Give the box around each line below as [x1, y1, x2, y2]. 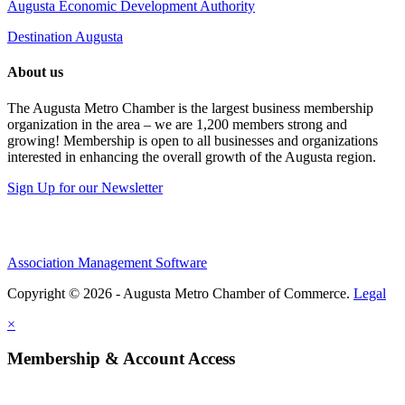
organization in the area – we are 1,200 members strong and [7, 116, 347, 132]
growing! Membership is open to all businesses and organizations [7, 132, 378, 148]
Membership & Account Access [7, 349, 235, 369]
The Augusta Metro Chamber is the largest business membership [7, 99, 373, 116]
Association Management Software [7, 254, 207, 270]
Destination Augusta [7, 29, 123, 45]
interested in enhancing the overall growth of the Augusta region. [7, 148, 376, 165]
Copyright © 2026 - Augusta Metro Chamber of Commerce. [7, 285, 353, 301]
